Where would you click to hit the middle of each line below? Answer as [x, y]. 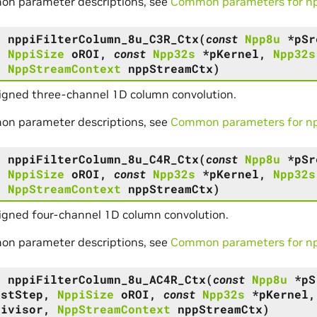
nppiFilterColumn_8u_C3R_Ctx [103, 38]
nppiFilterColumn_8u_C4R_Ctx [103, 158]
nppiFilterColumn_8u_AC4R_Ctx [106, 279]
